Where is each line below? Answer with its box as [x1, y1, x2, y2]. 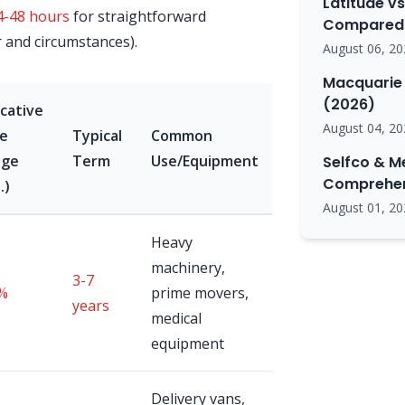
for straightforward [70, 6, 206, 26]
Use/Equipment [151, 151, 259, 171]
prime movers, [151, 283, 249, 303]
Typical [72, 126, 122, 146]
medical [151, 308, 202, 328]
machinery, [151, 258, 225, 278]
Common [151, 126, 212, 146]
